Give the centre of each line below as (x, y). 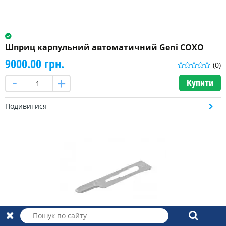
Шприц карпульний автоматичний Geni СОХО (104, 48)
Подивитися (26, 106)
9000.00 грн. (35, 64)
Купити (200, 83)
